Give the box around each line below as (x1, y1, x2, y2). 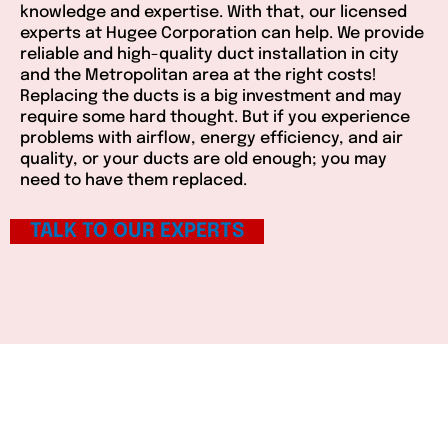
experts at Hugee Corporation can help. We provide (20, 25, 424, 43)
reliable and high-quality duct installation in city (20, 46, 399, 64)
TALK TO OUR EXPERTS (30, 221, 244, 243)
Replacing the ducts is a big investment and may (20, 88, 402, 106)
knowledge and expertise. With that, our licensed (20, 4, 407, 22)
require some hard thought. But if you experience (20, 109, 410, 127)
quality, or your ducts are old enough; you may (20, 151, 387, 169)
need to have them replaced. (20, 172, 247, 190)
